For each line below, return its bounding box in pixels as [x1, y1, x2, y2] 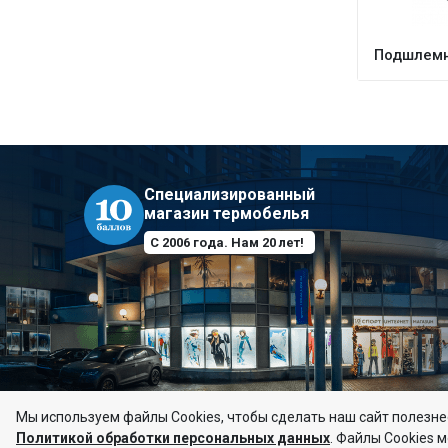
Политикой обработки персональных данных [16, 430, 330, 446]
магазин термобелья [144, 204, 309, 223]
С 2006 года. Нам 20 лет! [150, 235, 304, 250]
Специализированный [144, 185, 315, 204]
